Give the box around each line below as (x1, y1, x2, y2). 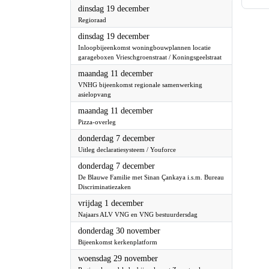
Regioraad (78, 16, 108, 23)
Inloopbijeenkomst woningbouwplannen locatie (78, 43, 214, 51)
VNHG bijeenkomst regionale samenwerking (78, 90, 207, 98)
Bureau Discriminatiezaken (78, 192, 157, 200)
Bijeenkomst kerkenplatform (78, 247, 162, 255)
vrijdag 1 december (78, 208, 150, 218)
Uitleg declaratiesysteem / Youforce (78, 155, 182, 163)
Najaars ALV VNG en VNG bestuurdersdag (78, 220, 199, 228)
